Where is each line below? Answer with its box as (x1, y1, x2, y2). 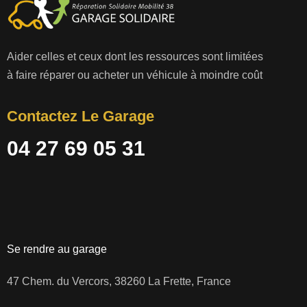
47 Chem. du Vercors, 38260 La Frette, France (7, 275, 231, 288)
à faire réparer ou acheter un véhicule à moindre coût (7, 69, 262, 81)
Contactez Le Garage (7, 108, 154, 125)
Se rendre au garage (7, 243, 107, 256)
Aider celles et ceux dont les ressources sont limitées (7, 50, 263, 62)
